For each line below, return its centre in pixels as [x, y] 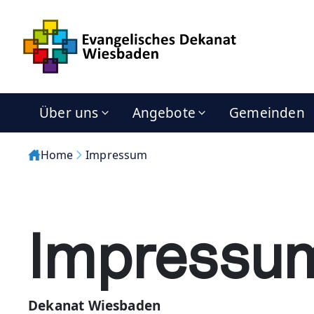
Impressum [117, 155]
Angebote [164, 113]
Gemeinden [267, 113]
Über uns [69, 113]
